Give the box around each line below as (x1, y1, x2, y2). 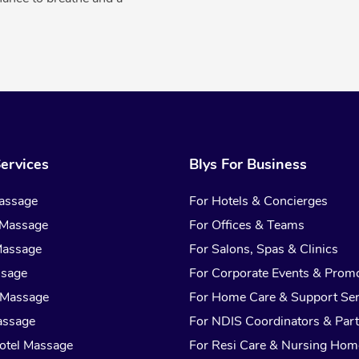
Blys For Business (189, 155, 308, 175)
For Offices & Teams (189, 216, 305, 235)
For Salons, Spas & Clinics (189, 240, 339, 259)
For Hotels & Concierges (189, 192, 329, 211)
